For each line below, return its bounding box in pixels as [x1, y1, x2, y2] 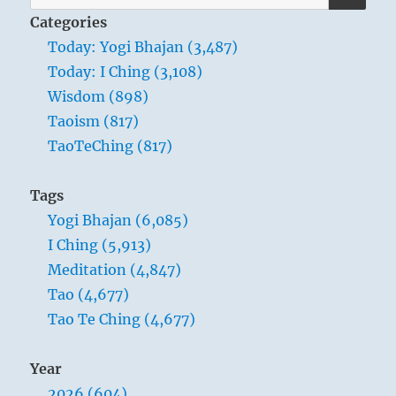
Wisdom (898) [48, 88, 149, 106]
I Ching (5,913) [48, 236, 152, 255]
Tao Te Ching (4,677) [48, 310, 196, 329]
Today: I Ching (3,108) [48, 63, 203, 81]
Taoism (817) [48, 112, 140, 131]
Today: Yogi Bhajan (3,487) [48, 38, 239, 57]
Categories [30, 13, 108, 32]
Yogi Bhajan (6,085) [48, 211, 189, 230]
